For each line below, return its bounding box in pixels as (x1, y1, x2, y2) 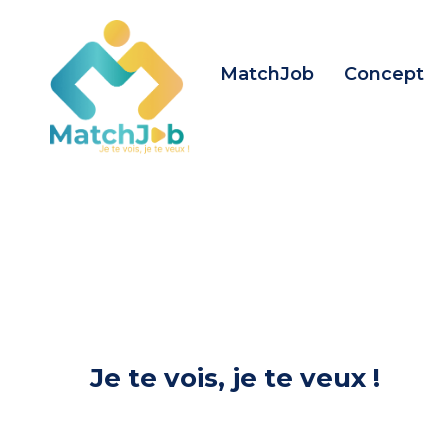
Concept (344, 62, 424, 85)
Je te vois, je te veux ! (90, 361, 380, 394)
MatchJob (220, 62, 314, 85)
